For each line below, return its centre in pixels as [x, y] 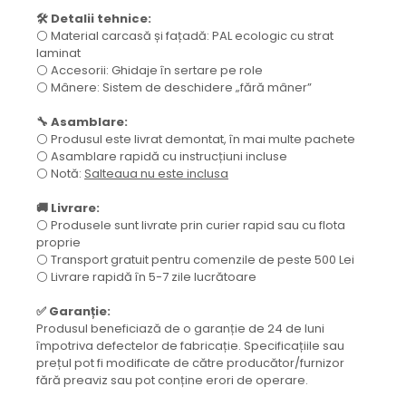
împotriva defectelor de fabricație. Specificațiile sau [190, 346]
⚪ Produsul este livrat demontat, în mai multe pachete [196, 140]
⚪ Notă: [60, 174]
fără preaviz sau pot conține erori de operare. [172, 381]
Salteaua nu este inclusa [156, 174]
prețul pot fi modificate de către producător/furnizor [190, 363]
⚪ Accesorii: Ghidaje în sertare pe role [150, 71]
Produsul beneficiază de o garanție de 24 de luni [180, 329]
